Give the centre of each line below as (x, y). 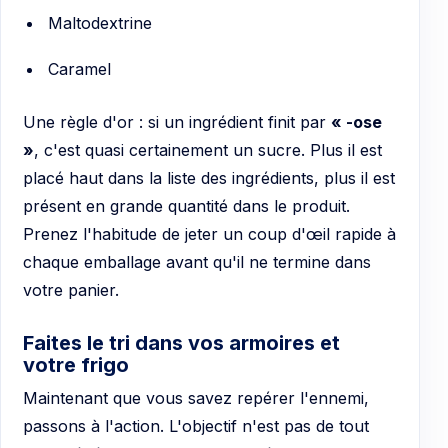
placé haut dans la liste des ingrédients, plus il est (209, 178)
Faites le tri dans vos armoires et (181, 343)
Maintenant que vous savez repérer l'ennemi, (196, 398)
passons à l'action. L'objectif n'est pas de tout (196, 426)
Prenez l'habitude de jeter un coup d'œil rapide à (209, 234)
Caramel (79, 68)
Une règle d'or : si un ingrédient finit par (177, 122)
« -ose (356, 122)
